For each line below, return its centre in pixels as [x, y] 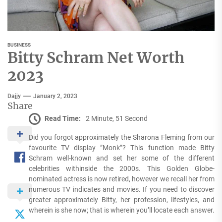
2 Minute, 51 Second [116, 118]
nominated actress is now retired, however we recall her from [121, 179]
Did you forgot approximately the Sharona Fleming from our [121, 138]
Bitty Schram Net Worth [96, 58]
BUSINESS [19, 45]
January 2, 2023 [55, 96]
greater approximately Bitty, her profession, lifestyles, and [121, 200]
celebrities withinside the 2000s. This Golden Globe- [121, 169]
